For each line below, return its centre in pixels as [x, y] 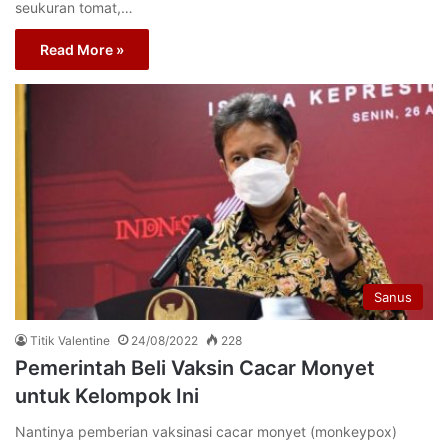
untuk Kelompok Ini [107, 395]
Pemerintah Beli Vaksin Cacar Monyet [195, 367]
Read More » [82, 50]
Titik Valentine [70, 340]
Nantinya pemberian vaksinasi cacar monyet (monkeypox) [206, 431]
